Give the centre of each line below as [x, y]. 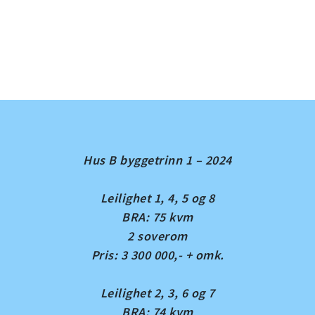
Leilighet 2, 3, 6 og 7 [157, 293]
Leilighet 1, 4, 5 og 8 [157, 198]
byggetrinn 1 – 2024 [174, 160]
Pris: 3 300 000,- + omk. [157, 255]
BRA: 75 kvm [157, 217]
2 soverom [157, 236]
